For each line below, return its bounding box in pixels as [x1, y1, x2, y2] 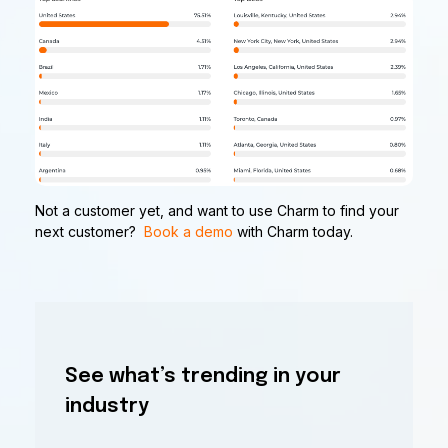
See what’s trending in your [65, 366, 341, 388]
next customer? [35, 223, 144, 241]
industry [65, 396, 149, 418]
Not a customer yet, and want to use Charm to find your [35, 202, 399, 220]
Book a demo [144, 223, 233, 241]
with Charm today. [233, 223, 353, 241]
